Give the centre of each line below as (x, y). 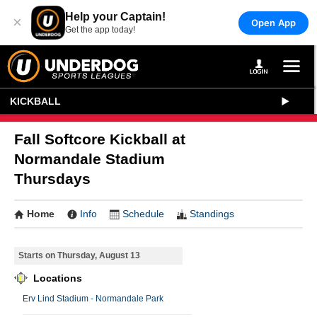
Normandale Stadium (90, 159)
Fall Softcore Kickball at (100, 139)
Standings (212, 214)
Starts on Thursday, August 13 (79, 255)
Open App (273, 22)
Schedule (143, 214)
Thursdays (52, 179)
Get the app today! (100, 30)
